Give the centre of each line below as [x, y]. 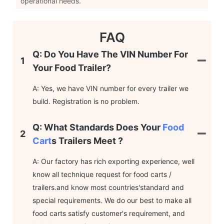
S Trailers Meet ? [87, 140]
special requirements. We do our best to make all [112, 200]
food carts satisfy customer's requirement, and [109, 213]
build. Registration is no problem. [86, 101]
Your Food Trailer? [72, 67]
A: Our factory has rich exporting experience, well [113, 161]
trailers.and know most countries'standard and [108, 187]
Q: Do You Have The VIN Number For [110, 54]
